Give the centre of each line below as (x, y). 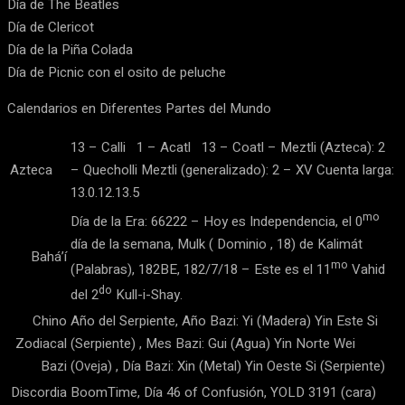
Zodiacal (41, 344)
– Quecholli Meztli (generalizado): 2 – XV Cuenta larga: (232, 170)
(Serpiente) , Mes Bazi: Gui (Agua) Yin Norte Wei (213, 344)
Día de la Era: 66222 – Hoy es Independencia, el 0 (217, 221)
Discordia (39, 392)
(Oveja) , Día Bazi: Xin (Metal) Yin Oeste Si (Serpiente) (228, 366)
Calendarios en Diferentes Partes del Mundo (139, 108)
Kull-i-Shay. (147, 295)
